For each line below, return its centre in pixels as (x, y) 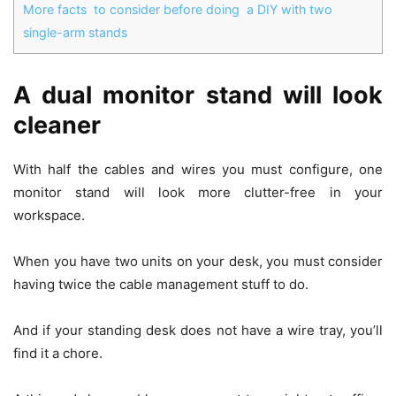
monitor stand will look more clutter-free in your (198, 192)
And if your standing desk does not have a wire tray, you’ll (198, 330)
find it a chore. (60, 353)
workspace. (51, 215)
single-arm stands (75, 33)
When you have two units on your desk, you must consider (198, 261)
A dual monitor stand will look (198, 95)
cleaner (57, 125)
